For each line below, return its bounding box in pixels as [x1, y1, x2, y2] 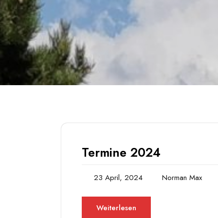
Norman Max [162, 172, 202, 183]
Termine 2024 [82, 144, 161, 162]
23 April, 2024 [94, 172, 143, 183]
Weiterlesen [96, 202, 136, 214]
